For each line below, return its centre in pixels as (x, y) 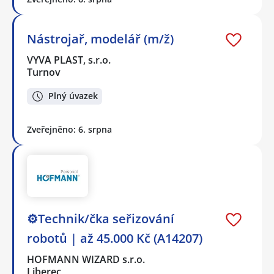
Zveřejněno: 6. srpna (69, 129)
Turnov (44, 72)
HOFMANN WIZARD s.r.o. (87, 259)
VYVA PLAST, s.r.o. (69, 60)
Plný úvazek (73, 96)
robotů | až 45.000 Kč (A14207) (115, 238)
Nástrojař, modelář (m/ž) (100, 39)
